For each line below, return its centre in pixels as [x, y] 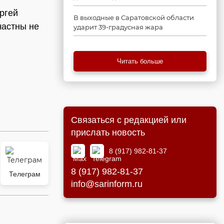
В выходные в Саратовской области [134, 17]
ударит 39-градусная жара [118, 27]
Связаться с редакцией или [129, 120]
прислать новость [108, 132]
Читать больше [140, 61]
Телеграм [24, 174]
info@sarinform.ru [107, 184]
